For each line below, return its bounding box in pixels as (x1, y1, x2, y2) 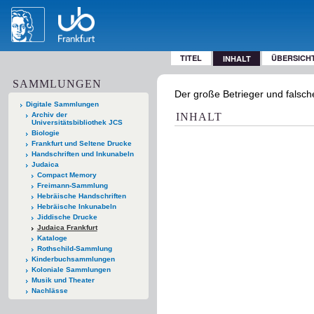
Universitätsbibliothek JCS (31, 118, 123, 126)
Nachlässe (31, 286, 68, 294)
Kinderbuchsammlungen (31, 254, 115, 263)
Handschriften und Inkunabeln (31, 149, 134, 158)
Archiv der (31, 110, 67, 118)
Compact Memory (36, 170, 97, 179)
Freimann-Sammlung (36, 181, 108, 189)
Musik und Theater (31, 275, 95, 284)
